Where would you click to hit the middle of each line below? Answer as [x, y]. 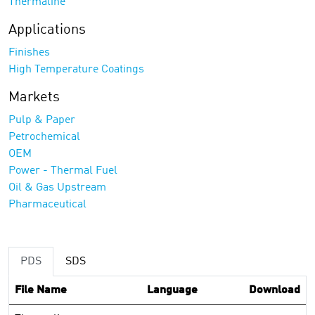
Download [275, 290]
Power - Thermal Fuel [63, 171]
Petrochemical [44, 137]
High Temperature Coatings [76, 70]
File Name [41, 290]
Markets [34, 98]
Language [172, 290]
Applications [47, 30]
